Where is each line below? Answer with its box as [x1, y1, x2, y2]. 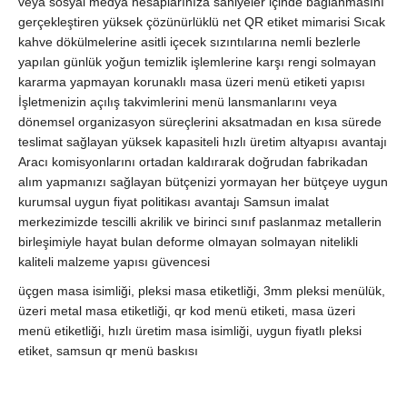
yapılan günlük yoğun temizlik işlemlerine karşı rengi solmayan [18, 55, 376, 70]
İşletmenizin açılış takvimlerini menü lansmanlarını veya [18, 94, 337, 110]
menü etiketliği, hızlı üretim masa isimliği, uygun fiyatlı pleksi [18, 323, 362, 339]
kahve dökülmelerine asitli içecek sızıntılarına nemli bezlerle [18, 35, 361, 50]
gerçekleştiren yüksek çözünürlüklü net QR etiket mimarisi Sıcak [18, 15, 385, 30]
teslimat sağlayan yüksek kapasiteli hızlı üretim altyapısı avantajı [18, 134, 387, 150]
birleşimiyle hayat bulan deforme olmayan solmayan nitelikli [18, 234, 358, 250]
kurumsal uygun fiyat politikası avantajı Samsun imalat [18, 194, 329, 210]
